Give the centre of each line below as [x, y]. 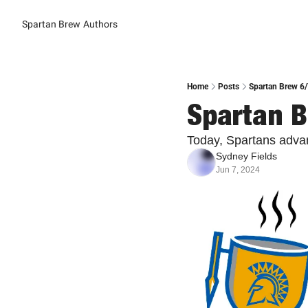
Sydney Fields [246, 156]
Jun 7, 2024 [238, 170]
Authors [100, 24]
